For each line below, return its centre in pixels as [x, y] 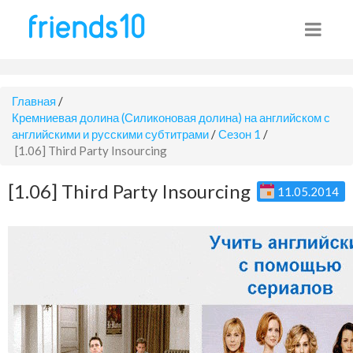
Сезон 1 [240, 134]
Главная [34, 101]
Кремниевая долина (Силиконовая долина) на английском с [171, 117]
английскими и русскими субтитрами [110, 134]
